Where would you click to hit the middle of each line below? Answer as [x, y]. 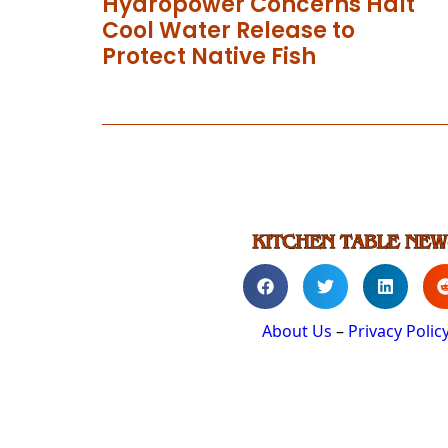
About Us [296, 331]
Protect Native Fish [209, 56]
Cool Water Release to [228, 30]
